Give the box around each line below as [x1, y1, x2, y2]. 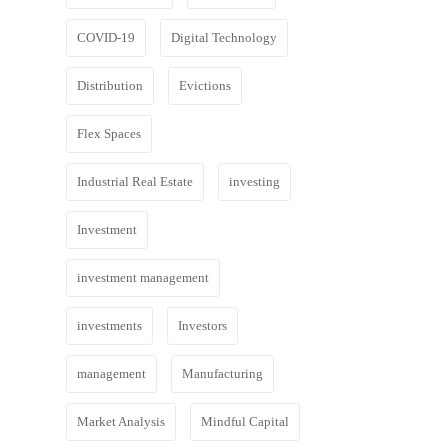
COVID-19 [77, 30, 135, 45]
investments [77, 318, 142, 333]
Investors [178, 318, 227, 333]
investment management [77, 270, 209, 285]
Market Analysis [77, 414, 165, 429]
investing [229, 174, 280, 189]
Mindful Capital [201, 414, 289, 429]
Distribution [77, 78, 143, 93]
